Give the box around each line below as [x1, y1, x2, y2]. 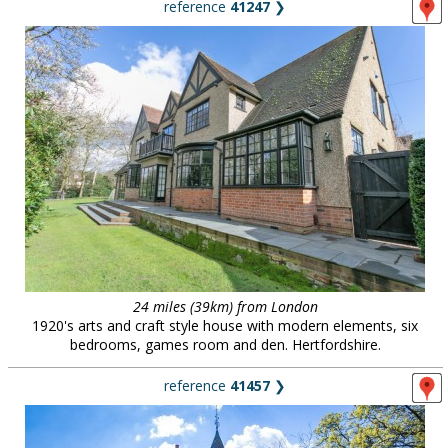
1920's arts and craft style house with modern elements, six [32, 316, 418, 335]
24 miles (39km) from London [132, 297, 318, 316]
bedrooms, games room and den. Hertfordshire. [69, 335, 381, 354]
